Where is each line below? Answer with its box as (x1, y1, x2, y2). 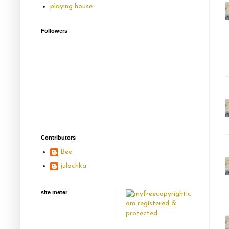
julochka (60, 162, 86, 170)
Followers (41, 28, 67, 34)
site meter (41, 189, 67, 196)
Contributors (41, 134, 76, 141)
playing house (50, 2, 93, 10)
